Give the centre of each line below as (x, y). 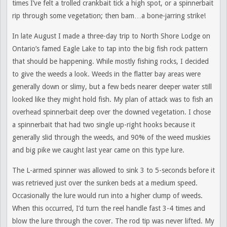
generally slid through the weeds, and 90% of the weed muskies (111, 137)
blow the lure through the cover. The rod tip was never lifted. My (113, 221)
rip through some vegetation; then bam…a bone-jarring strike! (109, 16)
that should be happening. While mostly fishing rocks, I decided (110, 61)
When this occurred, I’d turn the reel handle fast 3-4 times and (109, 208)
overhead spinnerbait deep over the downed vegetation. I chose (111, 112)
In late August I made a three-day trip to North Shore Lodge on (111, 36)
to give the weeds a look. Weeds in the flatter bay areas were (106, 74)
